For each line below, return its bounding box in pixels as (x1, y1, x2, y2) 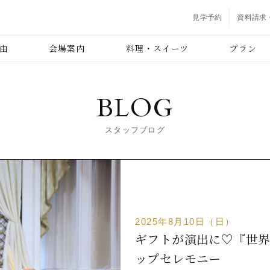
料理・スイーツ (125, 42, 189, 54)
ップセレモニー (135, 250, 221, 267)
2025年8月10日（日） (135, 216, 235, 227)
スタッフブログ (104, 125, 166, 134)
